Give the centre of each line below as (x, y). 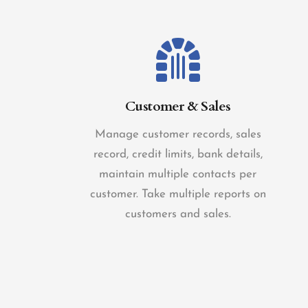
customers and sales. (178, 214)
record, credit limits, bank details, (178, 154)
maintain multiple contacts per (178, 174)
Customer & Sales (178, 106)
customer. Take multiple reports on (178, 194)
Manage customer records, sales (178, 134)
